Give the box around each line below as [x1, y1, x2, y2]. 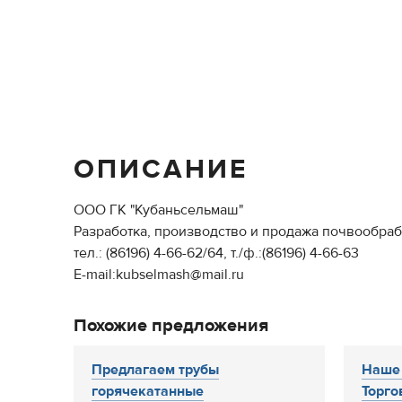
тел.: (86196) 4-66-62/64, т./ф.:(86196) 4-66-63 [74, 244, 359, 262]
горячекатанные [92, 382, 204, 400]
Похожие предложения [74, 314, 268, 336]
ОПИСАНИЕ [74, 153, 248, 186]
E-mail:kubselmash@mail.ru [74, 266, 244, 284]
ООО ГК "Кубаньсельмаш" [74, 201, 243, 219]
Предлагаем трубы [92, 361, 219, 379]
